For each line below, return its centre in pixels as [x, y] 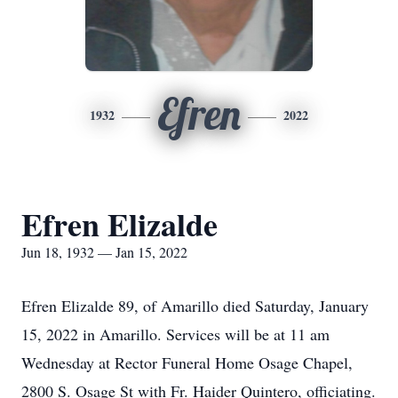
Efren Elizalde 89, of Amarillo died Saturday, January [195, 306]
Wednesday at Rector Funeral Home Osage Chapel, [187, 362]
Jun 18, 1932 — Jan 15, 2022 [104, 252]
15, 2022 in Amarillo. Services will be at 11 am [175, 334]
